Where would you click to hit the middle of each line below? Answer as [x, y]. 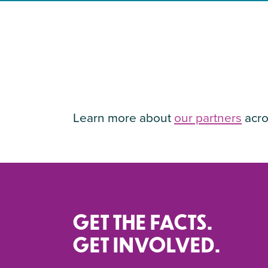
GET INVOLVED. [147, 244]
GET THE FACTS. [143, 221]
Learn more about [124, 117]
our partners [208, 117]
